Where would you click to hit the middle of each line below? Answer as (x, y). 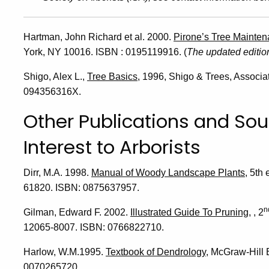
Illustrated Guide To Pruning (189, 212)
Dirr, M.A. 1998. (57, 172)
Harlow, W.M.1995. (65, 252)
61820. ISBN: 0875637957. (81, 187)
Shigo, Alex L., (55, 77)
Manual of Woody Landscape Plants (168, 172)
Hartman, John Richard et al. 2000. (98, 37)
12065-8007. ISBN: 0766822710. (94, 227)
